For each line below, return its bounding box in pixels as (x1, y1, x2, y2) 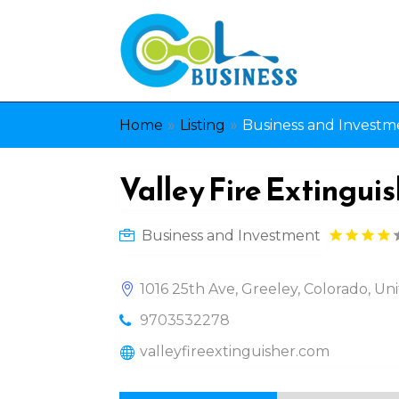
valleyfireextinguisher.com (140, 342, 330, 360)
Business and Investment (142, 226, 322, 244)
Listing (180, 117, 226, 134)
